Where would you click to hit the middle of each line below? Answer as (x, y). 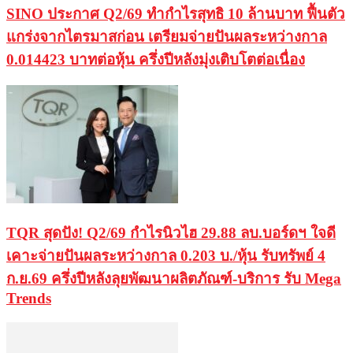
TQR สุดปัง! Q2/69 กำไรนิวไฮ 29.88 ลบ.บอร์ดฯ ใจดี (171, 232)
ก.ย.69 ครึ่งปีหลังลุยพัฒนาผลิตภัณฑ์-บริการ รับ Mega (174, 278)
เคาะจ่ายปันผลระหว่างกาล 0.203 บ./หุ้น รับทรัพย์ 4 (166, 255)
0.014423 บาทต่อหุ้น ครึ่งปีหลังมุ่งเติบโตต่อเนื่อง (156, 59)
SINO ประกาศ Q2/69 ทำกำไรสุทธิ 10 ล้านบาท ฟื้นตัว (176, 13)
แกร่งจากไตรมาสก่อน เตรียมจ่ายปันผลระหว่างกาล (167, 36)
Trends (29, 298)
